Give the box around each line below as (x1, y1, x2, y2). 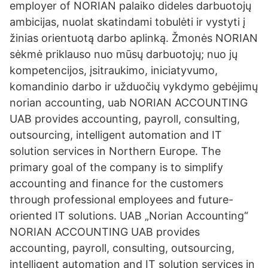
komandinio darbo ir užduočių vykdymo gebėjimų (10, 80, 258, 93)
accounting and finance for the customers (10, 177, 223, 190)
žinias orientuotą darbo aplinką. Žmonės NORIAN (10, 32, 258, 44)
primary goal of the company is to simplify (10, 161, 223, 173)
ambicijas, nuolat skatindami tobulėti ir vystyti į (10, 16, 245, 28)
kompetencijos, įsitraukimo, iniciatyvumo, (10, 64, 218, 77)
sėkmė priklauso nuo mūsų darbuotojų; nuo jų (10, 48, 237, 60)
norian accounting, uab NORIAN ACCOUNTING (10, 96, 248, 109)
